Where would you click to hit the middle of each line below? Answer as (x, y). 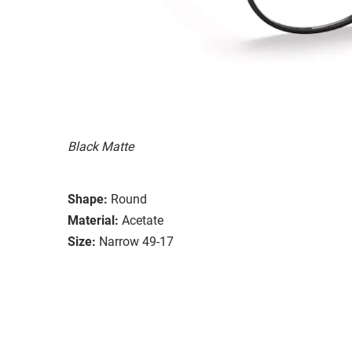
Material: (93, 220)
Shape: (88, 199)
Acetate (143, 220)
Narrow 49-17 (136, 241)
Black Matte (101, 146)
